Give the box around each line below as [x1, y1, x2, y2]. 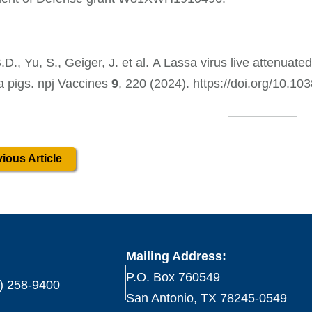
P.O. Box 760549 [125, 270, 220, 285]
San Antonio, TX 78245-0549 [125, 291, 287, 306]
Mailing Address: [125, 249, 226, 264]
